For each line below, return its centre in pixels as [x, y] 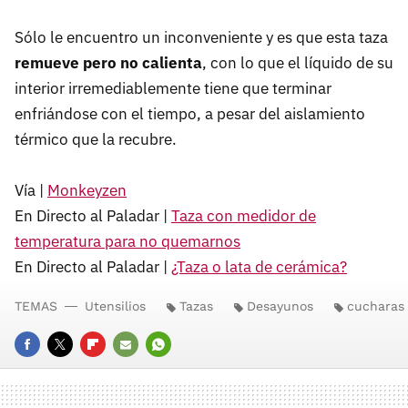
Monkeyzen [87, 190]
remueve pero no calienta [108, 63]
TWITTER [75, 369]
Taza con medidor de [244, 216]
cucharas [376, 306]
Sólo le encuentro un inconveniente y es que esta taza [201, 37]
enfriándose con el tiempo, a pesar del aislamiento [190, 114]
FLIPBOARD [114, 369]
